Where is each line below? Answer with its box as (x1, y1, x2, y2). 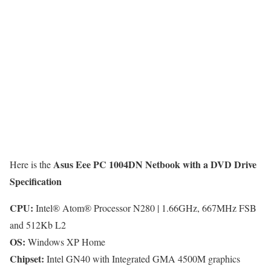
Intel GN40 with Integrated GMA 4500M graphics (44, 252, 240, 265)
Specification (10, 174, 62, 188)
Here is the (10, 157, 53, 171)
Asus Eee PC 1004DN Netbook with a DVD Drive (53, 157, 256, 171)
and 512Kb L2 (10, 218, 66, 231)
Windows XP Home (25, 235, 105, 248)
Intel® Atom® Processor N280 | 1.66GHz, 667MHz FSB (33, 201, 256, 214)
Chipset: (10, 251, 44, 266)
